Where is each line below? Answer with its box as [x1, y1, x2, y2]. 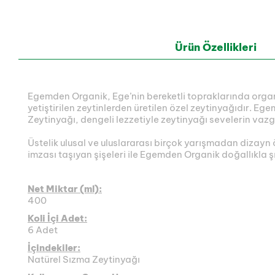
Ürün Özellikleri [174, 40, 257, 54]
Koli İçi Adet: [28, 212, 87, 224]
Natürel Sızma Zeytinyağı [28, 254, 140, 265]
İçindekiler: [28, 242, 80, 254]
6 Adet [28, 224, 58, 236]
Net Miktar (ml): [28, 183, 102, 195]
